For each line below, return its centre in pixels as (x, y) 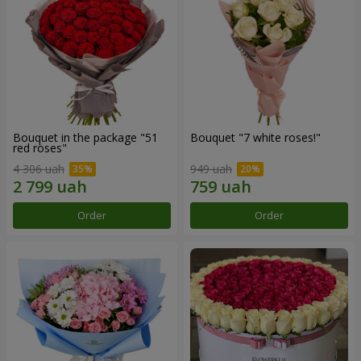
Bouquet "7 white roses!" (255, 138)
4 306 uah (39, 169)
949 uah (211, 169)
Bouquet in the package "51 (85, 138)
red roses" (40, 148)
